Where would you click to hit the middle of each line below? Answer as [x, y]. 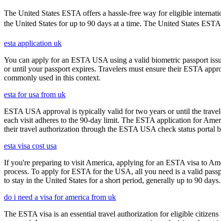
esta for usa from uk [35, 95]
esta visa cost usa [30, 146]
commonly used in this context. [52, 78]
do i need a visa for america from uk [60, 197]
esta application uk [33, 43]
